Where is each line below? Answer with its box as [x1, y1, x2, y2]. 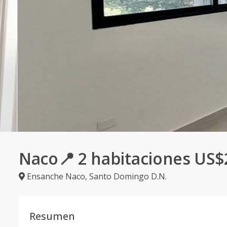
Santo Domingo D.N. [89, 171, 167, 182]
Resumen [29, 209, 75, 223]
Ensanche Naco [27, 171, 85, 182]
